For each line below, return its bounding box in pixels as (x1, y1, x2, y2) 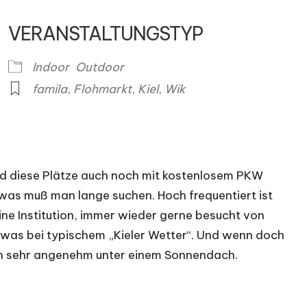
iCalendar (114, 51, 170, 67)
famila (32, 81, 68, 97)
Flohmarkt (73, 81, 132, 97)
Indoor (32, 59, 70, 75)
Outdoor (75, 59, 125, 75)
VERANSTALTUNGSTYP (8, 21, 204, 45)
